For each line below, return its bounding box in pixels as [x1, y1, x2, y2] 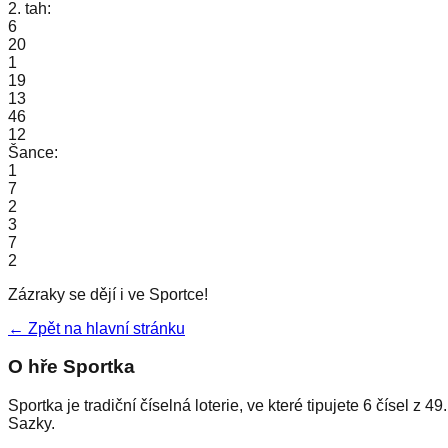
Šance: [8, 143, 58, 161]
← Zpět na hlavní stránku [8, 319, 185, 337]
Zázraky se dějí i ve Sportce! [8, 285, 208, 303]
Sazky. [8, 415, 55, 433]
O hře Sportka [8, 356, 135, 378]
